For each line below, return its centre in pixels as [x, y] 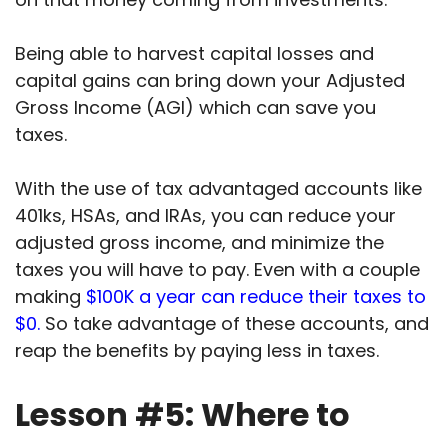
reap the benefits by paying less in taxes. [197, 350]
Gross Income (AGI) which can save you [195, 107]
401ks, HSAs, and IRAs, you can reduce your [205, 215]
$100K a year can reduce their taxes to [256, 296]
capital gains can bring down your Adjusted [210, 80]
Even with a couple [337, 269]
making [50, 296]
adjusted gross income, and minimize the [199, 242]
